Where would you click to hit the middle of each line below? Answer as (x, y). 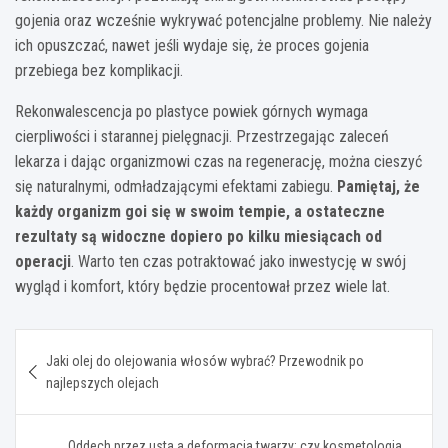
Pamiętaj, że (378, 187)
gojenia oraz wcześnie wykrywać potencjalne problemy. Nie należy (223, 21)
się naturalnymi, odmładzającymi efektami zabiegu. (176, 187)
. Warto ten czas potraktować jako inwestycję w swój (238, 262)
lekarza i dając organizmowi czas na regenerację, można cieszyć (218, 162)
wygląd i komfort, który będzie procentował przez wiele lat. (202, 287)
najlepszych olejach (102, 383)
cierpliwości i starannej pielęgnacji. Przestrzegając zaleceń (202, 137)
